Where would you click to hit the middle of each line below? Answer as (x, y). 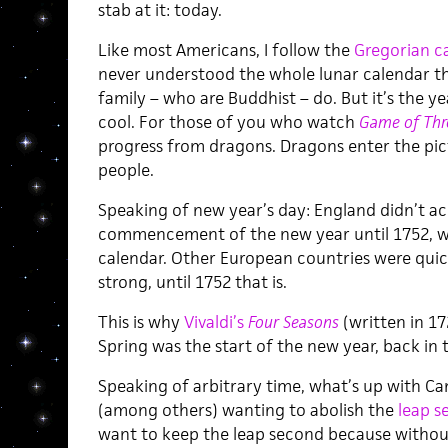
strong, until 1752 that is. (192, 282)
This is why (140, 322)
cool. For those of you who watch (228, 122)
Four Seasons (293, 322)
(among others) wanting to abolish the (247, 410)
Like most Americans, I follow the (225, 50)
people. (125, 170)
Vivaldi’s (215, 322)
